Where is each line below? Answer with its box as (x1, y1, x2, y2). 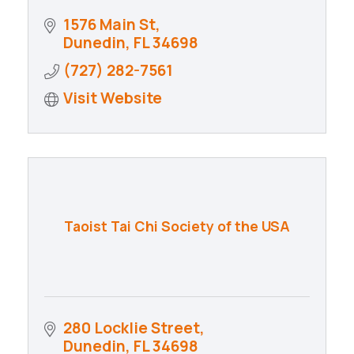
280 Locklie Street (63, 318, 200, 339)
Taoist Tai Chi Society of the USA (64, 217, 290, 236)
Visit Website (63, 88, 162, 109)
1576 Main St (63, 14, 156, 36)
